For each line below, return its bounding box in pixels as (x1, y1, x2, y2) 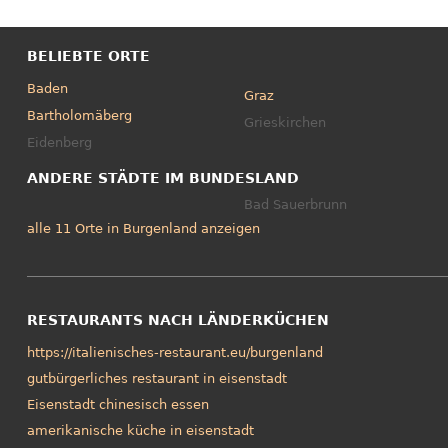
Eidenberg (26, 135, 92, 151)
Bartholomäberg (26, 108, 132, 124)
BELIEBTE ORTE (26, 48, 150, 65)
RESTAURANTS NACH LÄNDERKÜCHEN (26, 312, 329, 329)
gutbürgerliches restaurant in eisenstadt (26, 371, 287, 387)
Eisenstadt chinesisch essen (26, 397, 209, 413)
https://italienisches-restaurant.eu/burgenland (26, 345, 323, 361)
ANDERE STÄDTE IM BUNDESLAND (26, 170, 299, 187)
